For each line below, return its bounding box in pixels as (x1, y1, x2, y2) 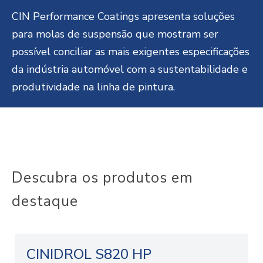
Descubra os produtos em (12, 168, 193, 188)
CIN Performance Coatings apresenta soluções (12, 9, 235, 24)
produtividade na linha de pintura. (12, 80, 175, 95)
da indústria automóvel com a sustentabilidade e (12, 62, 248, 77)
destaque (12, 191, 78, 212)
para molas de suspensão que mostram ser (12, 27, 218, 42)
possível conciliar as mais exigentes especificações (12, 45, 249, 59)
